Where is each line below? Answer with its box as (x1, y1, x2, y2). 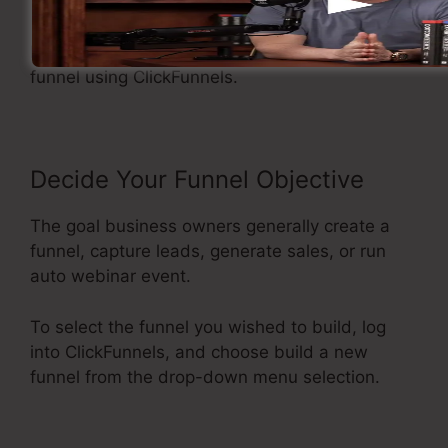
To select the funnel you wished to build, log (30, 316, 386, 337)
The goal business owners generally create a (30, 216, 390, 237)
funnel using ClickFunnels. (30, 67, 238, 88)
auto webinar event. (30, 266, 191, 287)
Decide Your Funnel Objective (30, 165, 364, 195)
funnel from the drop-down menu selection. (30, 366, 380, 387)
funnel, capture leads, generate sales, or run (30, 241, 386, 262)
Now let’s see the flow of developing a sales (30, 42, 383, 63)
